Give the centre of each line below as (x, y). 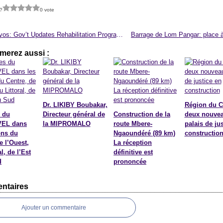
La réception (133, 143)
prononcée (130, 162)
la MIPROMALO (66, 124)
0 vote (47, 9)
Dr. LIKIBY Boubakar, (75, 105)
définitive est (133, 152)
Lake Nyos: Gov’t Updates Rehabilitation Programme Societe (119, 35)
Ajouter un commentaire (54, 208)
